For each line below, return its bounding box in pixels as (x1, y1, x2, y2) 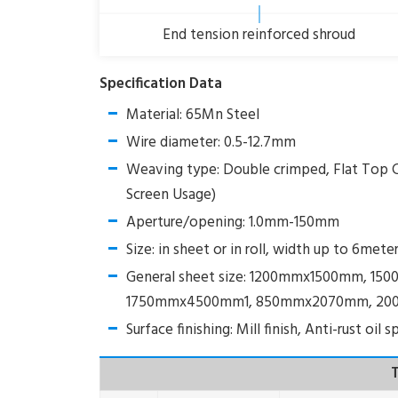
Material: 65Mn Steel (126, 102, 259, 127)
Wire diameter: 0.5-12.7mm (126, 130, 296, 155)
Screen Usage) (126, 182, 216, 207)
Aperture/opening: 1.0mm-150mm (126, 210, 339, 235)
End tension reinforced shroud (163, 22, 356, 47)
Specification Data (99, 71, 222, 96)
